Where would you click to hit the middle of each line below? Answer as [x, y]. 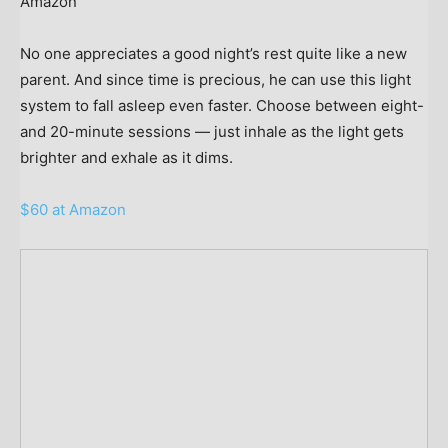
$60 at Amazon [73, 210]
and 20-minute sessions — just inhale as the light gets [212, 132]
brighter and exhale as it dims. [126, 158]
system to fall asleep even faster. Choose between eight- [222, 106]
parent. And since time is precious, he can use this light [215, 80]
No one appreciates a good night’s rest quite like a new [213, 54]
